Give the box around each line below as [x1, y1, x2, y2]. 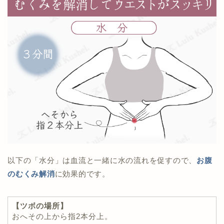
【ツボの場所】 [12, 201, 68, 210]
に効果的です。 [54, 169, 110, 178]
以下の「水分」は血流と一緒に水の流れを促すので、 [7, 156, 197, 165]
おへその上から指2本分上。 [12, 212, 112, 221]
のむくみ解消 [7, 169, 55, 178]
